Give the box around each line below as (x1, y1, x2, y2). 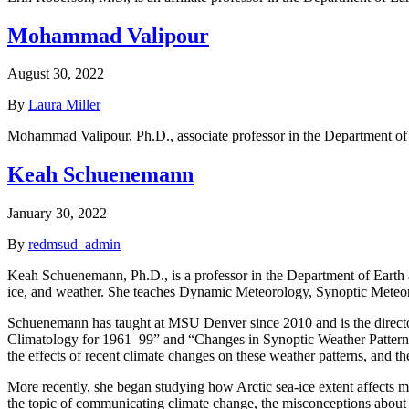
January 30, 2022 (7, 205, 107, 222)
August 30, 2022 (7, 66, 104, 82)
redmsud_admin (28, 236, 121, 253)
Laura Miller (28, 97, 100, 113)
